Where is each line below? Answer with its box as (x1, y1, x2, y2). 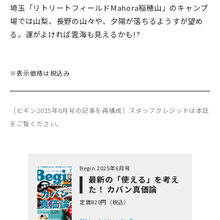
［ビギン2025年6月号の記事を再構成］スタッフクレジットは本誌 (10, 106, 209, 115)
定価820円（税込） (80, 198, 130, 206)
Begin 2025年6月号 (80, 164, 131, 172)
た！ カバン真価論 (88, 183, 158, 195)
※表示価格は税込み (10, 68, 70, 78)
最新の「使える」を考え (88, 173, 179, 186)
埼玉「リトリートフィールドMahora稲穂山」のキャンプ (10, 2, 208, 13)
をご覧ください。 (10, 119, 63, 129)
